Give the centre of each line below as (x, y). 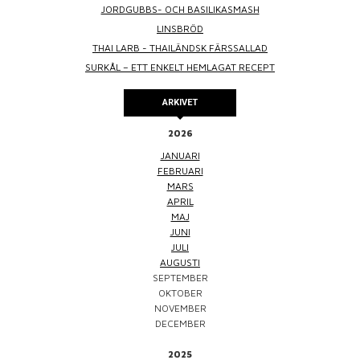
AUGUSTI (180, 263)
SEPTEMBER (180, 278)
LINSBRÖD (180, 29)
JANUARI (180, 156)
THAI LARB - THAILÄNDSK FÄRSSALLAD (180, 48)
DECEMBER (180, 324)
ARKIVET (180, 103)
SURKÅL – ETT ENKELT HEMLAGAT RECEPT (180, 67)
